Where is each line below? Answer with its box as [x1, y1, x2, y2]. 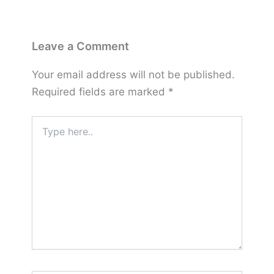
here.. [31, 128, 54, 139]
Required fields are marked [31, 86, 168, 98]
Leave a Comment [31, 39, 129, 53]
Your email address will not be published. [31, 68, 235, 81]
